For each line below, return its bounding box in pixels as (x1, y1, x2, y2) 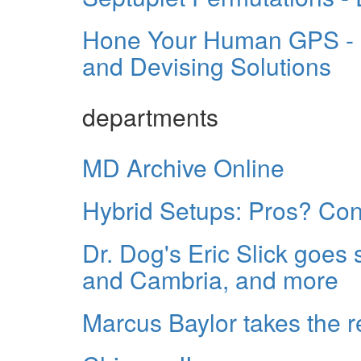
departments (82, 98, 218, 134)
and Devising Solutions (82, 48, 331, 83)
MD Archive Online (82, 149, 284, 185)
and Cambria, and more (82, 261, 338, 297)
